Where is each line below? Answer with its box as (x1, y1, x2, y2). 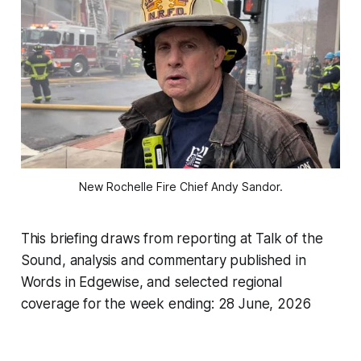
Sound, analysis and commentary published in (20, 251, 306, 268)
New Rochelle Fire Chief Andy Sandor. (78, 179, 283, 193)
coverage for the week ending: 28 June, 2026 (20, 295, 311, 312)
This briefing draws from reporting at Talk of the (20, 230, 323, 247)
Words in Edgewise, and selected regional (20, 273, 282, 290)
